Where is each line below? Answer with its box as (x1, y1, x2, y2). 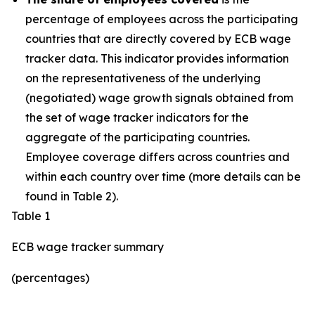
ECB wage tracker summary (11, 240, 164, 254)
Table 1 (11, 209, 50, 223)
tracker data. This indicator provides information (25, 51, 289, 65)
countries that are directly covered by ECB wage (25, 32, 291, 46)
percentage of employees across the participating (25, 12, 298, 26)
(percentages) (11, 271, 89, 285)
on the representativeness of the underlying (25, 71, 261, 85)
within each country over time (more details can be (25, 169, 301, 184)
